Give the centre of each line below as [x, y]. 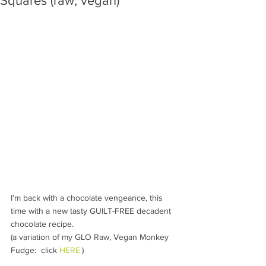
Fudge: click [35, 250]
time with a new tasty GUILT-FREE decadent [92, 210]
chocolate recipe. [43, 224]
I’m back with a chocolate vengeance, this [88, 197]
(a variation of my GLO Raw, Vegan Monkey [91, 237]
